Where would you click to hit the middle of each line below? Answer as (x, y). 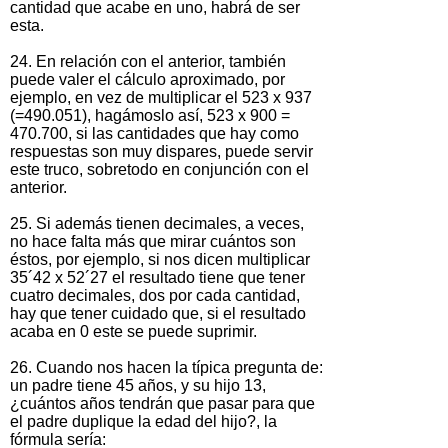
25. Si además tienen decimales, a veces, (157, 223)
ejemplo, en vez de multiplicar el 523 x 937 (161, 97)
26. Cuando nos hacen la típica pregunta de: (166, 367)
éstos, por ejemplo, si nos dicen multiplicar (160, 259)
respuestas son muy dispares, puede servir (161, 151)
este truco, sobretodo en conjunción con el (159, 169)
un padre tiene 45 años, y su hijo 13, (138, 385)
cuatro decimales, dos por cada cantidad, (155, 295)
